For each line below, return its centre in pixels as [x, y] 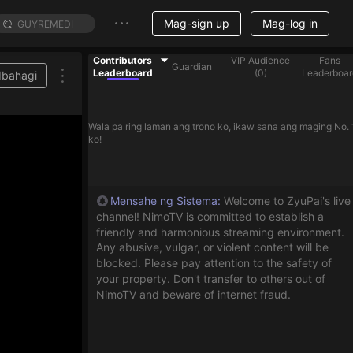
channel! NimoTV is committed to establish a [210, 216]
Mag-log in [290, 23]
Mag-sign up [197, 23]
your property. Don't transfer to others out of [211, 278]
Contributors [123, 60]
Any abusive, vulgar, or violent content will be [212, 247]
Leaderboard [123, 73]
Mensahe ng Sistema [164, 200]
